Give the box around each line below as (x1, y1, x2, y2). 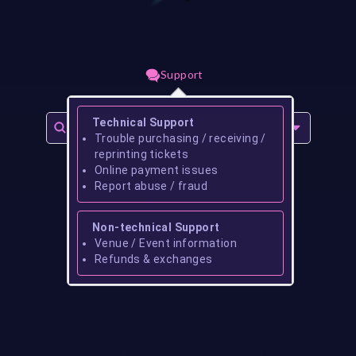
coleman (215, 263, 266, 279)
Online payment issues (95, 163, 219, 176)
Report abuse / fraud (95, 179, 208, 192)
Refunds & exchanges (95, 252, 213, 265)
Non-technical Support (92, 220, 220, 234)
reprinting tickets (95, 147, 189, 161)
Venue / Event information (95, 236, 238, 250)
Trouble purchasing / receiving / (95, 131, 266, 145)
